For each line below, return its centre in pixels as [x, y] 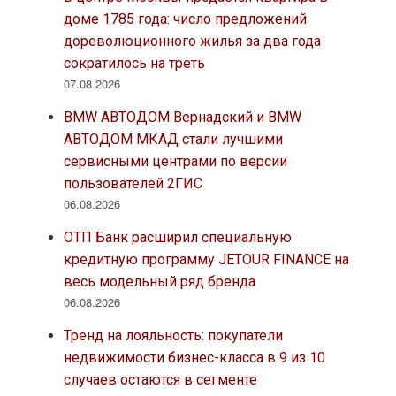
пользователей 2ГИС [133, 184]
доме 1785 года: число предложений [185, 19]
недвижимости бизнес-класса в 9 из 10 [194, 358]
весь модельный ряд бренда [159, 282]
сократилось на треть [134, 64]
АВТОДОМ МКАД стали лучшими [173, 140]
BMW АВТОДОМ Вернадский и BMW [182, 118]
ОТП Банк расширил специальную [177, 238]
